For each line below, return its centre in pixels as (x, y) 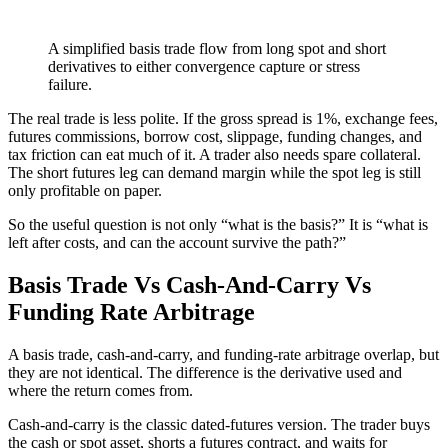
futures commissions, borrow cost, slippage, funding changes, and (215, 137)
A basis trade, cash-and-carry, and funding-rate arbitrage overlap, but (223, 355)
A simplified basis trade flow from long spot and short (217, 49)
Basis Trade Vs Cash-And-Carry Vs (189, 285)
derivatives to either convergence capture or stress (204, 67)
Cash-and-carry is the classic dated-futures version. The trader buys (219, 425)
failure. (70, 85)
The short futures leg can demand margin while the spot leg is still (214, 173)
